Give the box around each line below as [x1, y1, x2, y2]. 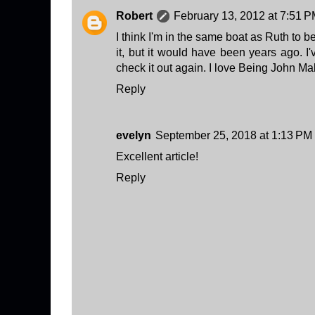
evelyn [116, 129, 151, 141]
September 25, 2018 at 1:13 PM [155, 129, 312, 141]
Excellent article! [116, 150, 198, 162]
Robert [116, 10, 153, 22]
